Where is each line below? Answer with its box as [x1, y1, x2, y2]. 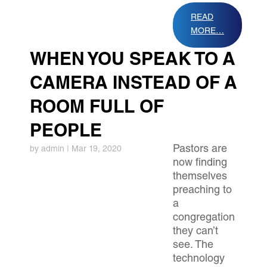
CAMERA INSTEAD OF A [30, 76, 237, 94]
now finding [173, 158, 227, 169]
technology [173, 254, 225, 265]
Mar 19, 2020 [72, 145, 122, 154]
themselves [173, 172, 227, 182]
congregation [173, 213, 235, 223]
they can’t [173, 226, 218, 237]
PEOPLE [30, 123, 102, 141]
